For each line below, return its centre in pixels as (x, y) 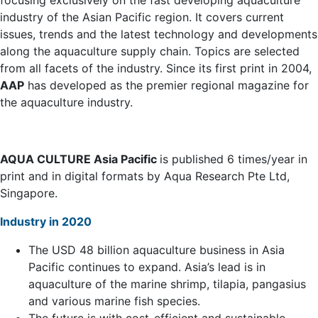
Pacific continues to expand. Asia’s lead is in (147, 267)
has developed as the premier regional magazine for (166, 85)
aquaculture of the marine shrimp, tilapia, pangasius (167, 284)
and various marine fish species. (114, 301)
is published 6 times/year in (234, 159)
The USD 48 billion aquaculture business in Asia (157, 250)
